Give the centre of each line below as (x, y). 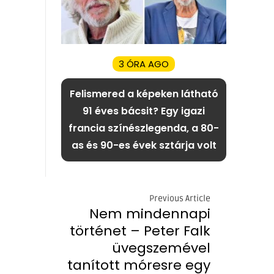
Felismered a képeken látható (144, 94)
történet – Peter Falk (140, 231)
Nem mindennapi (150, 214)
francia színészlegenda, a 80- (144, 128)
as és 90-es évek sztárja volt (144, 146)
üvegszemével (161, 248)
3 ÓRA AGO (144, 64)
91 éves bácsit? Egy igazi (144, 111)
